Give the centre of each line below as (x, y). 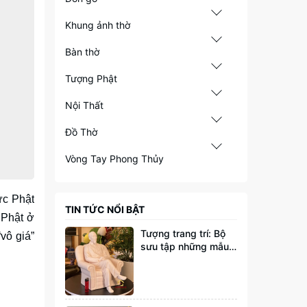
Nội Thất (84, 105)
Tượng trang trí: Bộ (183, 233)
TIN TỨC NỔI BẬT (105, 209)
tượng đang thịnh (179, 259)
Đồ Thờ (81, 132)
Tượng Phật (91, 78)
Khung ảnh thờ (97, 25)
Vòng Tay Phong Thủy (114, 159)
